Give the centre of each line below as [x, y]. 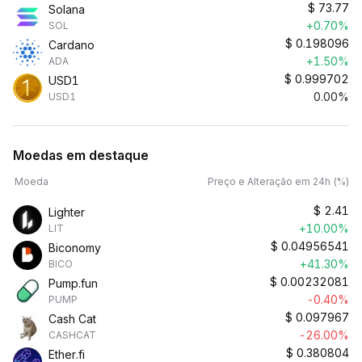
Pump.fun [73, 283]
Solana [67, 9]
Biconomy [75, 248]
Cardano [72, 45]
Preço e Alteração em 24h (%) [278, 181]
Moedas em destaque [81, 155]
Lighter [67, 212]
